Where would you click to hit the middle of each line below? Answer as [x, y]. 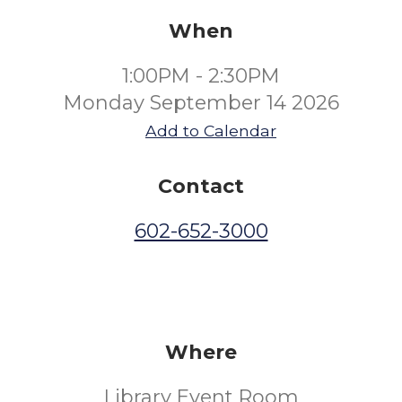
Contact [201, 186]
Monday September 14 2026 [201, 103]
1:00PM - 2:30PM [201, 76]
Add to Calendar [211, 131]
